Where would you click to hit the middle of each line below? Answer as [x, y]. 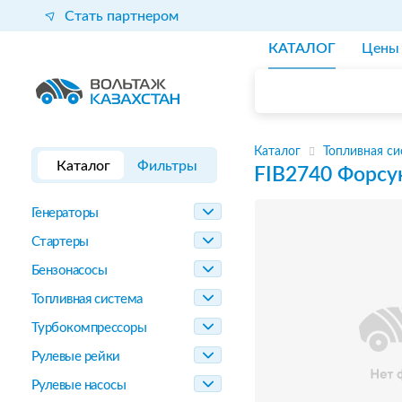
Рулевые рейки [75, 357]
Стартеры [60, 242]
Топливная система [87, 299]
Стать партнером [121, 16]
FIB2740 [293, 175]
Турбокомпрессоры [89, 328]
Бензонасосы [69, 271]
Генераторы [65, 213]
